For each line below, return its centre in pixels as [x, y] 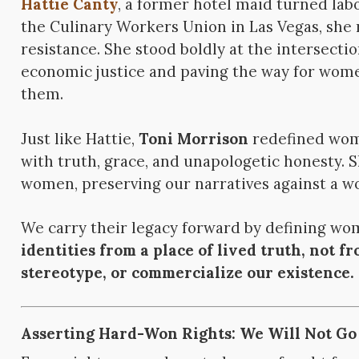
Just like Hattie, [80, 138]
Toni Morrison [194, 138]
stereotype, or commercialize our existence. [188, 272]
